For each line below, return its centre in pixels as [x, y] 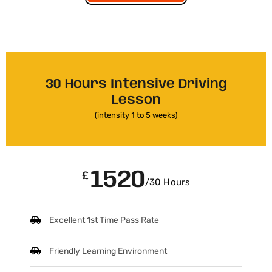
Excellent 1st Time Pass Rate [104, 220]
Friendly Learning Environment [108, 251]
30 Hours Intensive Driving [136, 85]
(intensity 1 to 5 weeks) [136, 115]
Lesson [136, 100]
